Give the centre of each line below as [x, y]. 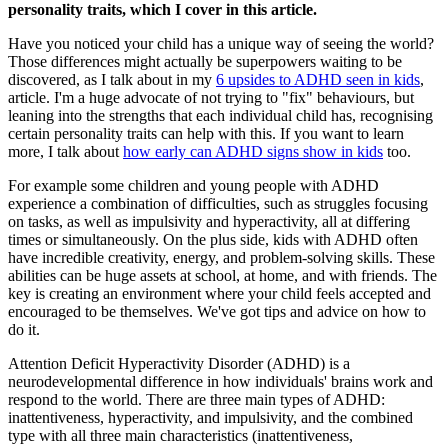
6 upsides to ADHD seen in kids [318, 79]
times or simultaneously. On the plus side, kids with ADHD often [213, 239]
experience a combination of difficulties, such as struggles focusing [218, 203]
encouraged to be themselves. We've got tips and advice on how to [217, 311]
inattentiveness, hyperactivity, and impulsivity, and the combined [210, 417]
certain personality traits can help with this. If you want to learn [206, 133]
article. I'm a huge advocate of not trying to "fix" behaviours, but [211, 97]
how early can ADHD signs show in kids [253, 151]
